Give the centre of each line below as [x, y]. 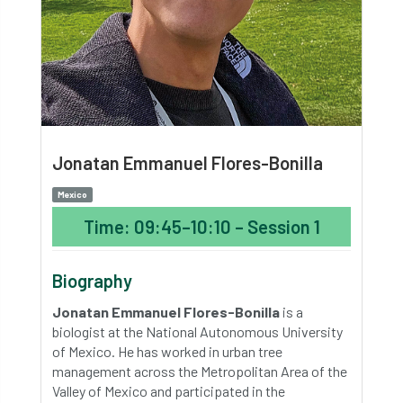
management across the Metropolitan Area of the [200, 371]
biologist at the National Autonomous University [197, 331]
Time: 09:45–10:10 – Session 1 [201, 227]
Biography [92, 281]
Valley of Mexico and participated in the [169, 391]
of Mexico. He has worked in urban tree [167, 351]
